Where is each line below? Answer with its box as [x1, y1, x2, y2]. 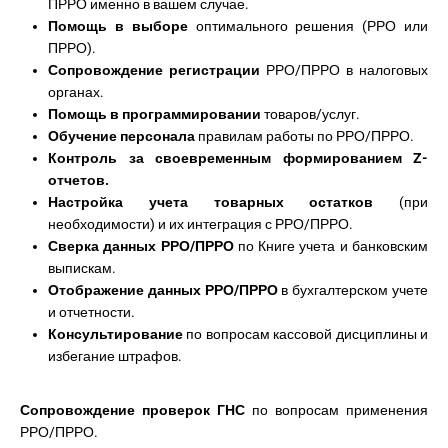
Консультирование [48, 326, 187, 342]
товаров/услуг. [264, 106, 360, 122]
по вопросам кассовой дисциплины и [186, 326, 429, 342]
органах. [48, 84, 104, 100]
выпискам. [48, 260, 116, 276]
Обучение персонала [48, 128, 198, 144]
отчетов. [48, 172, 109, 188]
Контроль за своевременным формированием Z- [48, 150, 428, 166]
